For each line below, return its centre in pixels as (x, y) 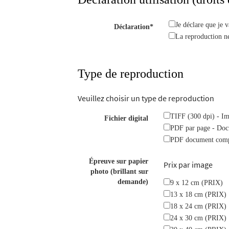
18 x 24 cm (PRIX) (199, 206)
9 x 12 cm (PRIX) (197, 183)
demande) (133, 182)
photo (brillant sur (120, 171)
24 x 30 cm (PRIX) (199, 218)
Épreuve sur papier (119, 161)
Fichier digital (127, 118)
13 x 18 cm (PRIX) (199, 194)
